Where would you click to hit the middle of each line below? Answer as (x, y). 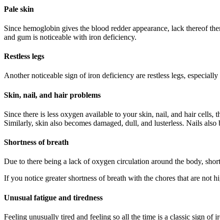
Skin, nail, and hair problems (52, 95)
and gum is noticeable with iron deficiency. (70, 37)
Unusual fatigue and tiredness (53, 197)
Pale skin (19, 9)
